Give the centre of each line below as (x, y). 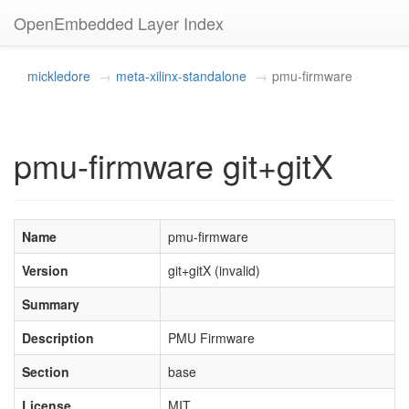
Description (58, 338)
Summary (51, 304)
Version (45, 270)
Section (46, 372)
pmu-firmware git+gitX (173, 165)
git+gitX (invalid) (214, 270)
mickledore (59, 76)
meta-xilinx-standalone (181, 76)
